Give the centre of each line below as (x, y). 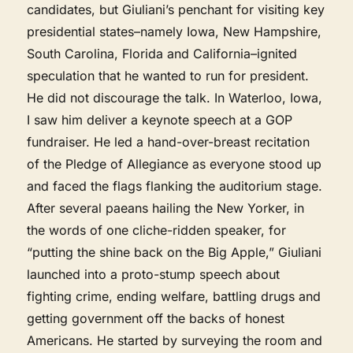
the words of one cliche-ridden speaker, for (157, 230)
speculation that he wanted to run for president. (168, 75)
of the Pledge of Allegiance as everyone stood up (175, 163)
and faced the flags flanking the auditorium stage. (175, 186)
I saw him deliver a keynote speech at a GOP (160, 119)
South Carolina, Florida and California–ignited (162, 53)
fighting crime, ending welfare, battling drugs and (174, 296)
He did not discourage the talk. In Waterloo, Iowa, (175, 97)
